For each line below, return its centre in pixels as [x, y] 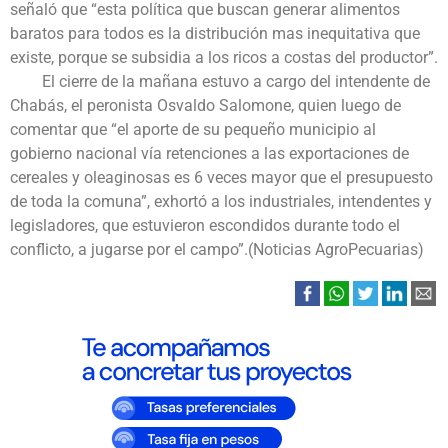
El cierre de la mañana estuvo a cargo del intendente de [220, 82]
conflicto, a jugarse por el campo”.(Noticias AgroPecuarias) [217, 250]
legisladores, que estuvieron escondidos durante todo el [205, 226]
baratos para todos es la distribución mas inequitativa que [215, 34]
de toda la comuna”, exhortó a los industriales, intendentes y [221, 202]
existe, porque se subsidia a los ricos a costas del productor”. [224, 58]
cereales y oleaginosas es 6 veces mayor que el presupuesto [221, 178]
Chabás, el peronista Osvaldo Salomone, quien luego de [205, 106]
